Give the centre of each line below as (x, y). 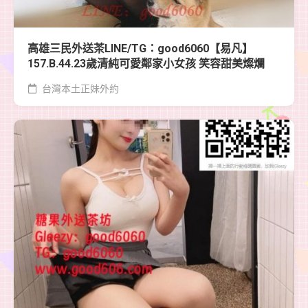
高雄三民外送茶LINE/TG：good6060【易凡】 (140, 48)
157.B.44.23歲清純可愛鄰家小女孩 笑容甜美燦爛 (146, 63)
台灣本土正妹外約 (79, 88)
